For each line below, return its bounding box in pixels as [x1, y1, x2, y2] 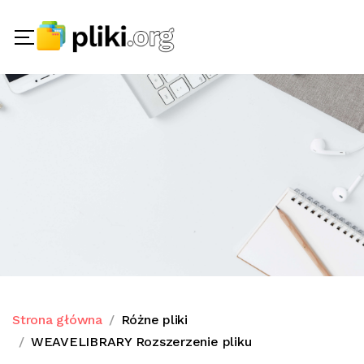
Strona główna [12, 312, 102, 327]
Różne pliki [120, 312, 188, 327]
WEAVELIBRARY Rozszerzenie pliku [30, 334, 252, 349]
